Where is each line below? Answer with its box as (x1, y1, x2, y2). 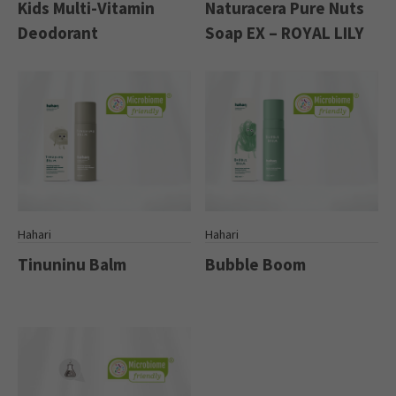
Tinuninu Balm (18, 253, 127, 275)
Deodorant (18, 21, 99, 43)
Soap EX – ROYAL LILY (205, 21, 365, 43)
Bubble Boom (205, 253, 307, 275)
